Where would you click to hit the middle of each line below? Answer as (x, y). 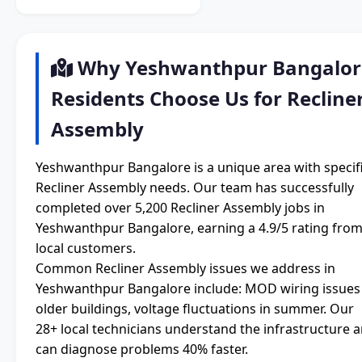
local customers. (86, 248)
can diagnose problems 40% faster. (142, 349)
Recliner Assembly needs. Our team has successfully (195, 188)
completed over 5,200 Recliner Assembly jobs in (180, 208)
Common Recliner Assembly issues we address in (185, 269)
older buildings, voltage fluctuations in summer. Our (195, 309)
